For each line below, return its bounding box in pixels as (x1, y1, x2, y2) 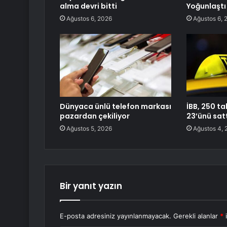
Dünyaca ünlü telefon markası (60, 101, 171, 112)
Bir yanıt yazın (60, 180, 122, 193)
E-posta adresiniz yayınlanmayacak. (60, 212, 171, 220)
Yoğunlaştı (186, 1, 226, 12)
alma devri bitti (60, 1, 117, 12)
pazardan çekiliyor (60, 111, 130, 122)
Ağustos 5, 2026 (66, 125, 112, 133)
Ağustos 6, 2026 (66, 15, 112, 23)
